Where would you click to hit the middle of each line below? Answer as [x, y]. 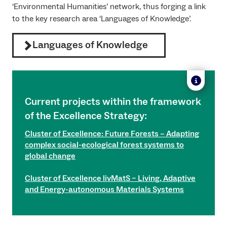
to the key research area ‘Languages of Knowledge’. [102, 19]
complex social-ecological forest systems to [104, 145]
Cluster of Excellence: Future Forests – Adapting [112, 134]
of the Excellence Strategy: [86, 116]
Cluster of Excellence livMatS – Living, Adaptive [110, 179]
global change [50, 156]
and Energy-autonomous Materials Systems [104, 190]
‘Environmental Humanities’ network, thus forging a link [109, 7]
